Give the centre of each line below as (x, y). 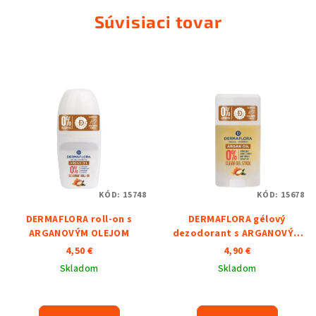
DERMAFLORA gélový (237, 220)
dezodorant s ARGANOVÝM (237, 234)
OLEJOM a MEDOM (237, 248)
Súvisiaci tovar (158, 22)
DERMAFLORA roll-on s (79, 220)
